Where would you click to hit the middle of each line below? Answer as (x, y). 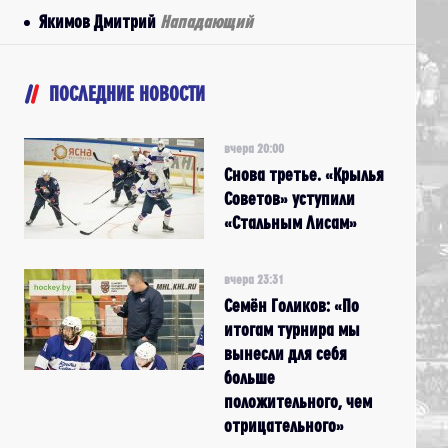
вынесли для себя (285, 353)
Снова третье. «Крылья (304, 174)
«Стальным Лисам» (290, 222)
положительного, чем (298, 401)
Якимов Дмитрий (99, 21)
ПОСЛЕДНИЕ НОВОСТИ (127, 93)
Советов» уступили (289, 198)
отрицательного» (284, 425)
